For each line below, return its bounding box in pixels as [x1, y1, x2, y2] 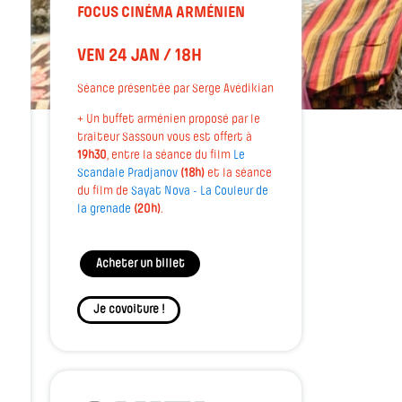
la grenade [77, 203, 131, 216]
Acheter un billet [95, 257, 185, 271]
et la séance [205, 167, 272, 180]
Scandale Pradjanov [77, 167, 178, 180]
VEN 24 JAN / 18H [77, 48, 202, 66]
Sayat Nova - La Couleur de [131, 185, 268, 198]
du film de [77, 185, 131, 198]
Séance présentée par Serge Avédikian [77, 83, 274, 96]
